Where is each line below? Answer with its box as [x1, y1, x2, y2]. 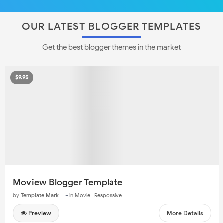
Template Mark [21, 191, 59, 199]
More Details [167, 209, 203, 217]
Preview [27, 209, 51, 217]
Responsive [94, 191, 122, 199]
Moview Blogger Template [13, 176, 123, 188]
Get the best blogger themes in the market [42, 43, 181, 52]
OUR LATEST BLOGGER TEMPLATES [22, 20, 201, 33]
